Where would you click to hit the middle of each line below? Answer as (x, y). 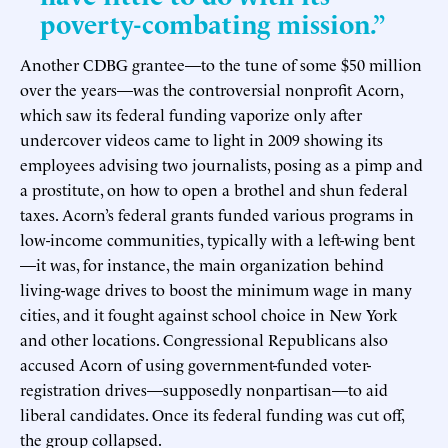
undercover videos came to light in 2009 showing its (201, 138)
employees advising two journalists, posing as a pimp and (221, 163)
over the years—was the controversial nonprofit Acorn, (211, 88)
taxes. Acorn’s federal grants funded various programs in (217, 213)
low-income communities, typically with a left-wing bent (217, 238)
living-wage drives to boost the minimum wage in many (216, 288)
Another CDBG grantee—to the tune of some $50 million (221, 63)
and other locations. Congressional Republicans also (204, 338)
